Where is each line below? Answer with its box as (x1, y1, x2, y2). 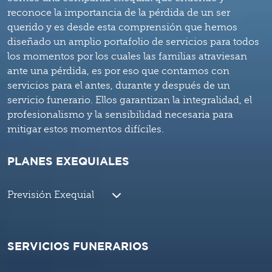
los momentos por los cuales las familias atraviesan (7, 51, 247, 63)
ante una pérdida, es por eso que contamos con (7, 66, 229, 77)
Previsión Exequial (7, 189, 94, 201)
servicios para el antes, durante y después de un (7, 80, 230, 92)
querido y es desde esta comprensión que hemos (7, 22, 237, 33)
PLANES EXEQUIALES (7, 157, 129, 168)
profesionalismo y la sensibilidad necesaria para (7, 109, 233, 121)
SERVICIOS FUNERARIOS (7, 242, 149, 253)
